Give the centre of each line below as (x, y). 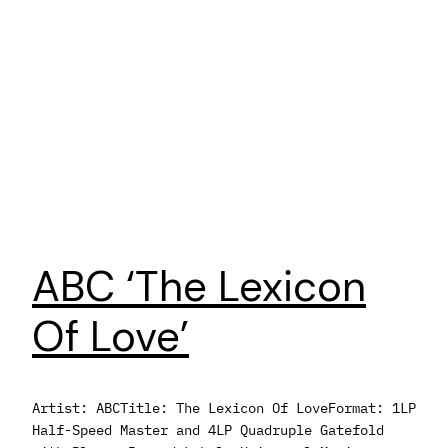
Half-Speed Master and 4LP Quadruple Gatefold (208, 430)
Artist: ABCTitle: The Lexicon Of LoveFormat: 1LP (224, 408)
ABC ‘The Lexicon (199, 287)
